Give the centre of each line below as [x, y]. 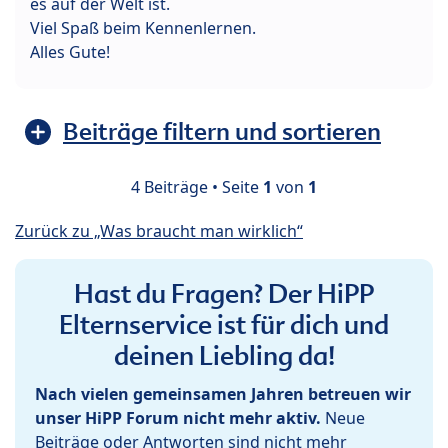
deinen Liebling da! [224, 355]
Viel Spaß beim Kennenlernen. [143, 27]
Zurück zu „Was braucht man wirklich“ [159, 230]
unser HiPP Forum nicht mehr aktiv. [178, 417]
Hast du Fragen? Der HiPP [224, 293]
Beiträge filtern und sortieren [222, 131]
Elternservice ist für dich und [224, 324]
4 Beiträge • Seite [197, 186]
